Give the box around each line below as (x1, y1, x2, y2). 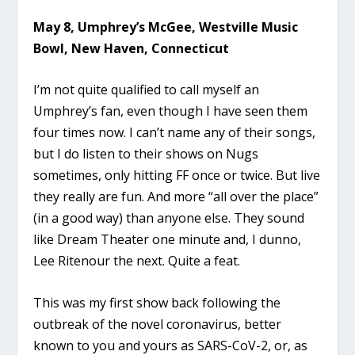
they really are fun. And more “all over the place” (33, 188, 319, 206)
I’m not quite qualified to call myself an (33, 81, 260, 99)
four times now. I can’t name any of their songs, (33, 124, 316, 142)
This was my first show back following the (33, 293, 281, 311)
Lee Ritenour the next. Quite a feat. (33, 252, 241, 270)
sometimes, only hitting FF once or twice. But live (33, 166, 321, 185)
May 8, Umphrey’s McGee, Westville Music (33, 17, 299, 36)
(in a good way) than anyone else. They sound (33, 209, 305, 227)
